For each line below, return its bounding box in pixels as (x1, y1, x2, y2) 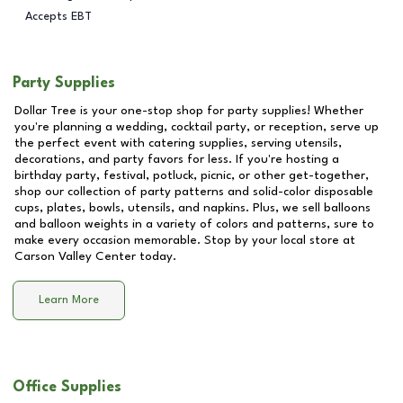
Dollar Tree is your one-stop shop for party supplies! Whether (14, 104, 363, 117)
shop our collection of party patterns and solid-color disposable (14, 185, 373, 198)
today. (136, 250, 176, 263)
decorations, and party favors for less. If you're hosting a (14, 153, 339, 166)
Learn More (39, 294, 99, 307)
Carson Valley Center (14, 250, 136, 263)
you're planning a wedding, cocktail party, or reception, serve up (14, 121, 379, 133)
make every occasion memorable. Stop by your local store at (14, 234, 355, 246)
